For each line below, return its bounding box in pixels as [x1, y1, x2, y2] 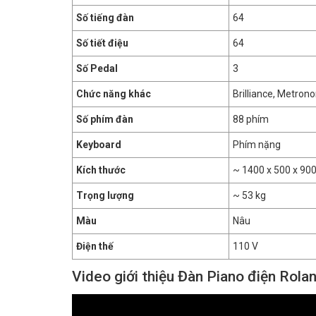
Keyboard [76, 139, 121, 150]
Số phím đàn [76, 114, 135, 125]
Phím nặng [233, 139, 281, 150]
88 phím [233, 114, 269, 125]
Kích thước [76, 164, 128, 176]
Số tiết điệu [76, 37, 130, 49]
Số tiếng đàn [76, 12, 136, 23]
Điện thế [76, 241, 116, 252]
